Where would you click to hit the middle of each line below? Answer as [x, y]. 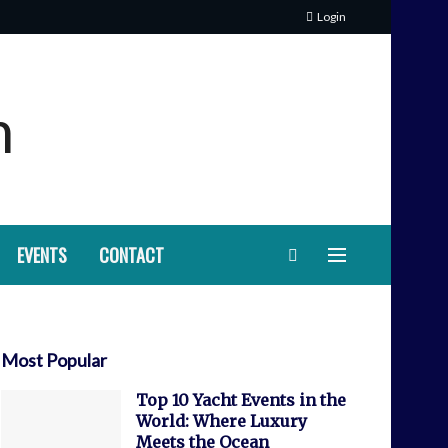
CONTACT [131, 255]
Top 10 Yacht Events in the [241, 400]
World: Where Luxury [221, 421]
